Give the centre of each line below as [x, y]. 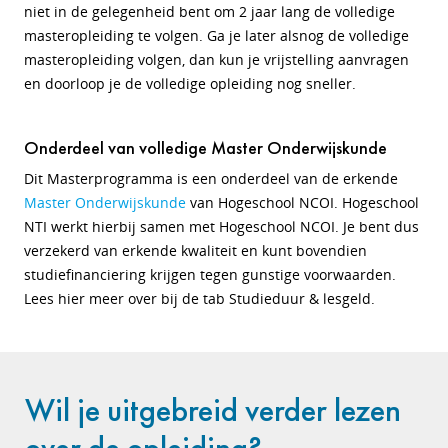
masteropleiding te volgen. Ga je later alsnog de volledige [216, 35]
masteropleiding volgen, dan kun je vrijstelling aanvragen [216, 59]
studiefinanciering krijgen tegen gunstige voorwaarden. [210, 274]
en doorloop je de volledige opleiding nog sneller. [190, 83]
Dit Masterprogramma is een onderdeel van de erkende [211, 178]
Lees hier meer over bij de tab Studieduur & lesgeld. [199, 298]
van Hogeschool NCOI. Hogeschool [302, 202]
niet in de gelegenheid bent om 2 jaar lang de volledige [209, 11]
